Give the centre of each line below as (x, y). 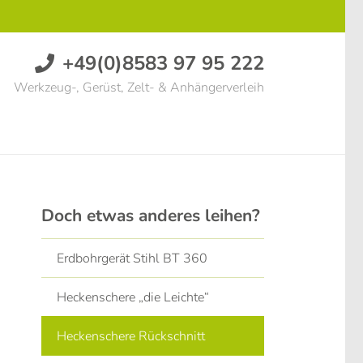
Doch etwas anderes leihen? (151, 216)
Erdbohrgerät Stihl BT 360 (132, 258)
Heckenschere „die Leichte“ (133, 297)
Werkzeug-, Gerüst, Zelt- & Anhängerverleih (139, 88)
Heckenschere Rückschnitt (131, 336)
